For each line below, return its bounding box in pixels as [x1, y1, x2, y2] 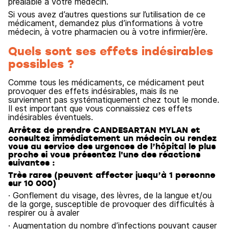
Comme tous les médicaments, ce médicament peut [8, 77, 204, 87]
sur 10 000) [8, 177, 56, 189]
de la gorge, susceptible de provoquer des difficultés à [8, 199, 214, 209]
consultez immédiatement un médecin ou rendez [8, 132, 217, 144]
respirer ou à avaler [8, 208, 79, 218]
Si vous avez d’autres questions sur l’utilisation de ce [8, 9, 205, 19]
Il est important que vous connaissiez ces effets [8, 103, 192, 113]
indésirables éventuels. [8, 112, 93, 122]
